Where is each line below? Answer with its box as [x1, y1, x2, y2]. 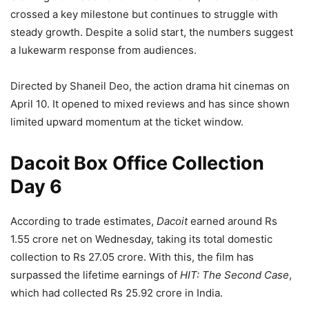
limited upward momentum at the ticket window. [10, 114, 243, 128]
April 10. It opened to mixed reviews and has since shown [10, 97, 290, 110]
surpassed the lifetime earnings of [10, 268, 180, 281]
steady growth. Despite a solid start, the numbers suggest [10, 25, 293, 39]
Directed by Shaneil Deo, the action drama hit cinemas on [10, 79, 290, 92]
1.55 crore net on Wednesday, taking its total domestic [10, 232, 272, 246]
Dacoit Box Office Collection [10, 151, 264, 175]
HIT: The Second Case [180, 268, 289, 281]
